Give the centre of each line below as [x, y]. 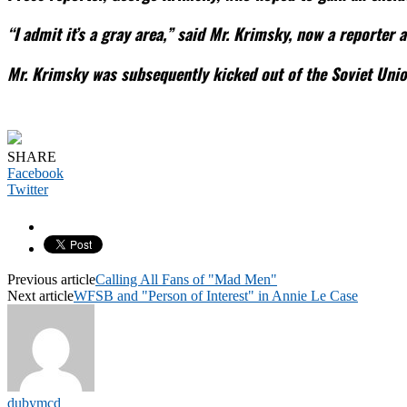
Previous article [51, 279]
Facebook [35, 173]
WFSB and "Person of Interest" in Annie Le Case [216, 295]
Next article [40, 295]
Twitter [28, 189]
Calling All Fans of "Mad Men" [186, 279]
